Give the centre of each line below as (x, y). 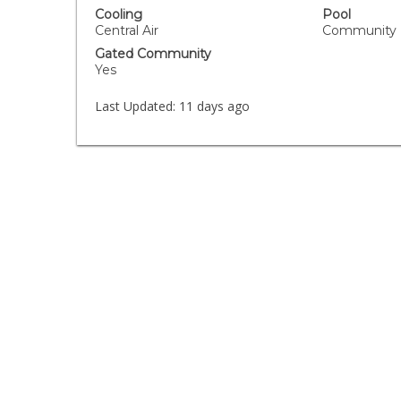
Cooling (119, 14)
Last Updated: (136, 106)
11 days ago (213, 106)
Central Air (127, 30)
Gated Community (154, 54)
